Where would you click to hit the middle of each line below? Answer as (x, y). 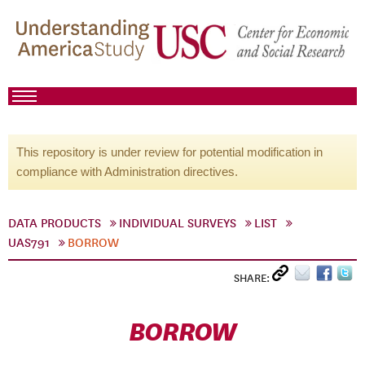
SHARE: (253, 278)
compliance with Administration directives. (127, 172)
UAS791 (29, 243)
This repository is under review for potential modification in (169, 152)
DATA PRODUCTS (55, 223)
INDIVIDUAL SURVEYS (178, 223)
